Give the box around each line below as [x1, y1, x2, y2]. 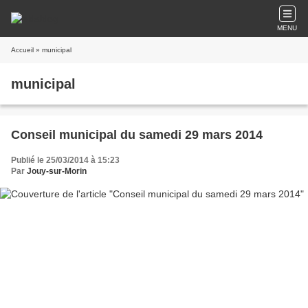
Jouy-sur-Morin [27, 166, 87, 176]
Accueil [11, 46, 34, 54]
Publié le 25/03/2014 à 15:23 [11, 155, 120, 165]
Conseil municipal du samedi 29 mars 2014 [11, 128, 263, 142]
